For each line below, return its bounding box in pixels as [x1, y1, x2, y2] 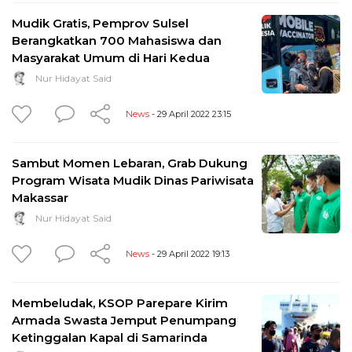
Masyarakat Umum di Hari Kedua [12, 49, 210, 65]
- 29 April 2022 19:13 [149, 247, 229, 259]
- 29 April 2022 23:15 [149, 108, 231, 119]
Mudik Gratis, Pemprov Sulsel [12, 15, 189, 31]
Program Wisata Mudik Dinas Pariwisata [12, 172, 254, 188]
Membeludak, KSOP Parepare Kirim [12, 295, 228, 310]
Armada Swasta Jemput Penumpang [12, 312, 236, 328]
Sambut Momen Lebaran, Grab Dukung [12, 155, 247, 170]
